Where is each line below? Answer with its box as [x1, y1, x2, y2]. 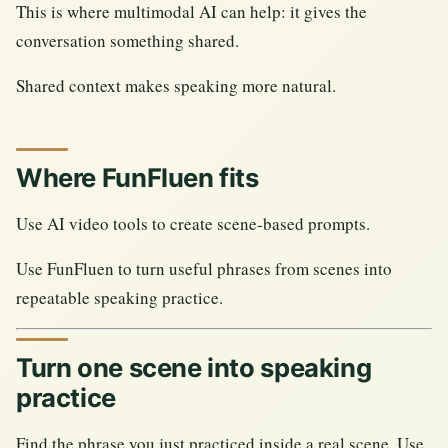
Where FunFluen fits [16, 161, 259, 193]
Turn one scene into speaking [16, 352, 372, 384]
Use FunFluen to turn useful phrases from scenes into [16, 256, 392, 280]
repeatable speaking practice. [16, 285, 223, 309]
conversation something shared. [16, 28, 239, 52]
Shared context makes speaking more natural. [16, 73, 336, 97]
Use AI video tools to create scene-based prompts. [16, 211, 370, 235]
